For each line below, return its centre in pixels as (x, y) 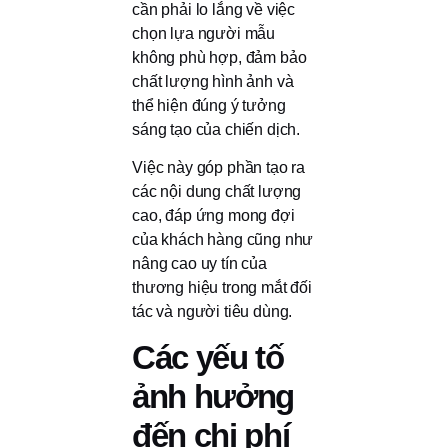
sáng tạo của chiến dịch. (216, 129)
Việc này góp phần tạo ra (219, 167)
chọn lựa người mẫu (204, 33)
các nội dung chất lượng (217, 191)
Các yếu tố (208, 358)
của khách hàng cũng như (223, 239)
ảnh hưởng (213, 397)
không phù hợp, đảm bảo (219, 57)
